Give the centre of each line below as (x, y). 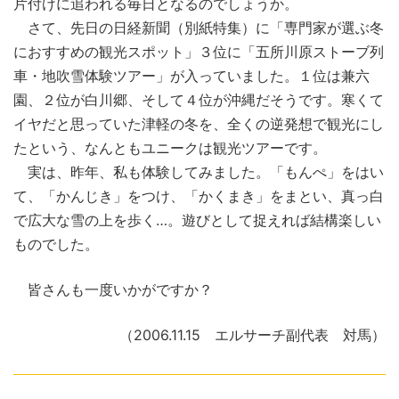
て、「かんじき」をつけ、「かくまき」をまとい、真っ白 (199, 196)
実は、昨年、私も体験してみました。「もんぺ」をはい (199, 172)
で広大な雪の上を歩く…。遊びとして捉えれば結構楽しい (197, 220)
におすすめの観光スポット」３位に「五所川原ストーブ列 (199, 52)
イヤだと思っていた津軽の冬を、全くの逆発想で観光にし (199, 124)
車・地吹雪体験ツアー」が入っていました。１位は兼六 (191, 76)
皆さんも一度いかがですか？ (113, 290)
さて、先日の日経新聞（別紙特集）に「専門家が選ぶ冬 (199, 28)
